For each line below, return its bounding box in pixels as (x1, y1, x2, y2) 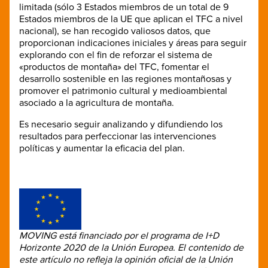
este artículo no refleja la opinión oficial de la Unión (19, 253, 233, 266)
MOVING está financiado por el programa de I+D (19, 229, 219, 242)
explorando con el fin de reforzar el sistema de (19, 48, 212, 61)
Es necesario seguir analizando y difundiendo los (19, 118, 223, 130)
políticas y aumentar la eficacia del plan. (19, 142, 185, 154)
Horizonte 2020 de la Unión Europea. (19, 241, 175, 254)
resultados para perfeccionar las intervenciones (19, 130, 216, 142)
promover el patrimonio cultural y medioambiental (19, 84, 227, 97)
